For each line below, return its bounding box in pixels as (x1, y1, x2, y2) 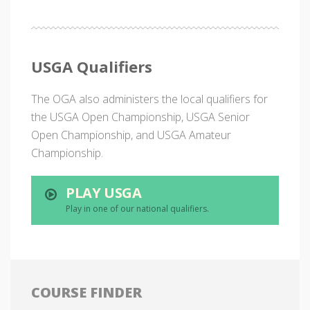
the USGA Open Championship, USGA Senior (31, 109, 250, 125)
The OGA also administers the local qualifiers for (31, 91, 268, 107)
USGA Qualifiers (31, 56, 152, 77)
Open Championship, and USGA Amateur (31, 127, 231, 143)
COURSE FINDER (31, 283, 142, 302)
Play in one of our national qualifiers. (66, 203, 209, 215)
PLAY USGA (66, 183, 142, 202)
